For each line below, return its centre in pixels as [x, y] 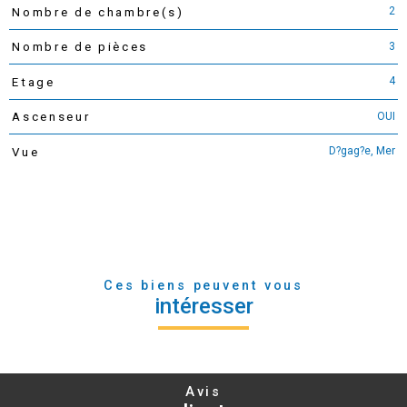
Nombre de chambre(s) [98, 12]
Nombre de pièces [80, 47]
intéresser [203, 306]
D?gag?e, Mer [362, 151]
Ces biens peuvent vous [203, 285]
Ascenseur [51, 117]
